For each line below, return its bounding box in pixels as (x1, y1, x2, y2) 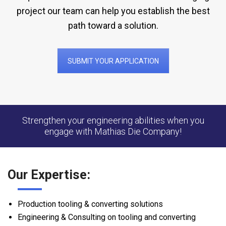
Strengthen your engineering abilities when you (22, 115, 204, 126)
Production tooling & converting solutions (18, 199, 163, 209)
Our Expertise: (8, 167, 90, 183)
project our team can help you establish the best (16, 6, 210, 17)
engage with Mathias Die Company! (44, 126, 182, 137)
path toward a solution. (68, 20, 158, 31)
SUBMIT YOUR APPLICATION (67, 56, 159, 65)
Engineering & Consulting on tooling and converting (18, 212, 196, 222)
